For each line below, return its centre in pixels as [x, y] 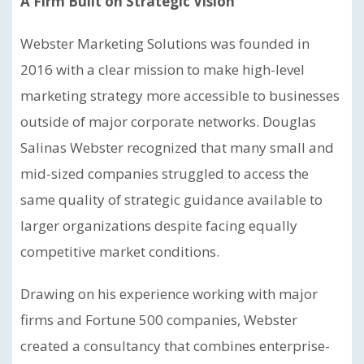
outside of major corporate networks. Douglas [168, 121]
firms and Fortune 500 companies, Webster [159, 320]
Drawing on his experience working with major [169, 294]
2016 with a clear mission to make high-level [162, 69]
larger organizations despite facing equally [159, 225]
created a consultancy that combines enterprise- [175, 346]
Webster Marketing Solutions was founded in [165, 43]
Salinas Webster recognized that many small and [177, 147]
